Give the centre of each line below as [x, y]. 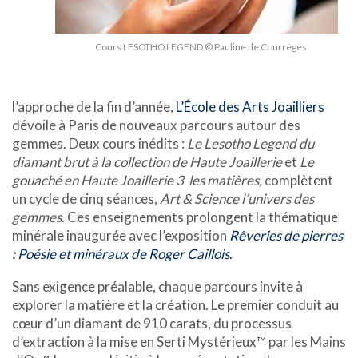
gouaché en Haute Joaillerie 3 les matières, [138, 180]
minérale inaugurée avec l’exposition [121, 235]
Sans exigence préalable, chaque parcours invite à [157, 287]
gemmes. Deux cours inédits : [99, 143]
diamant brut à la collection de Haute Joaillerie [147, 161]
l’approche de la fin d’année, [94, 106]
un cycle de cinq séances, [86, 198]
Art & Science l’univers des [237, 198]
